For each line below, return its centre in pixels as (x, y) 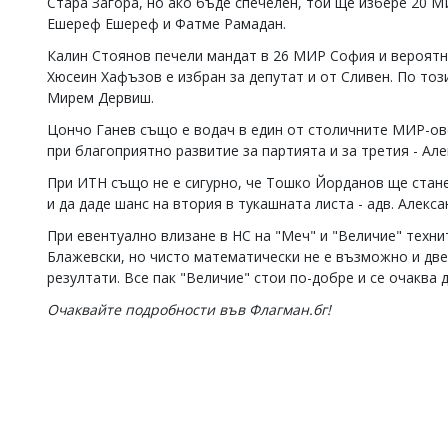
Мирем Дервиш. (102, 97)
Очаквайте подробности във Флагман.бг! (189, 309)
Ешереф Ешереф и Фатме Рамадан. (166, 23)
